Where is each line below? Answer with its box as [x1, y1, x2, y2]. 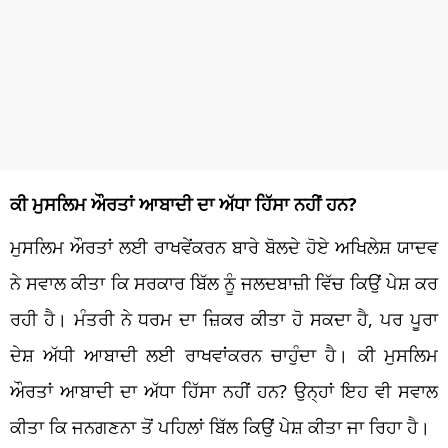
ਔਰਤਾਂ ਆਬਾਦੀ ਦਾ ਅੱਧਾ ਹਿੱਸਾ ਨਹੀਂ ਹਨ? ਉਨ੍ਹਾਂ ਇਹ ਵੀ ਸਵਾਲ [10, 378, 438, 403]
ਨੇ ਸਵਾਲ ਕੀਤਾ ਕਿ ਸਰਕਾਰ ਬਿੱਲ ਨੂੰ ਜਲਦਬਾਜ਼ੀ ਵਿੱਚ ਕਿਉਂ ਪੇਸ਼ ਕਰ [10, 270, 438, 295]
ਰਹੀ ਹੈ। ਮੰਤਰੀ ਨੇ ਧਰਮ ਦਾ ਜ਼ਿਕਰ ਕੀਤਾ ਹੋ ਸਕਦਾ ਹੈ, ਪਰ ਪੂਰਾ [10, 306, 438, 331]
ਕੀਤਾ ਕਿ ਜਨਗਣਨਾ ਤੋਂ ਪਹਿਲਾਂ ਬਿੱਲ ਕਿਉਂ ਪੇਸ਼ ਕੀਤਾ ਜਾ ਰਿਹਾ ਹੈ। [10, 414, 430, 439]
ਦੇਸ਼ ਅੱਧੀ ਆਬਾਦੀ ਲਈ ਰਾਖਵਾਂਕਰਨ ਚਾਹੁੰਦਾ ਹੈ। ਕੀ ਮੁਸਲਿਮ [10, 342, 438, 367]
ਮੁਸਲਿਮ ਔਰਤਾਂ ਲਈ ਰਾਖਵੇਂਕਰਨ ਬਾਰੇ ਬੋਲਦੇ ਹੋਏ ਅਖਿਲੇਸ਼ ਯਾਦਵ [10, 234, 438, 259]
